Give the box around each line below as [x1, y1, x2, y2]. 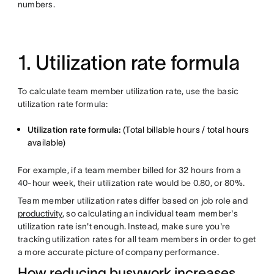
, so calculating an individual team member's [62, 209, 238, 218]
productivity [17, 209, 62, 218]
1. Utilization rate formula [17, 51, 240, 74]
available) [27, 138, 66, 147]
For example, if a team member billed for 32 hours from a [17, 165, 242, 175]
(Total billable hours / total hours [120, 125, 250, 135]
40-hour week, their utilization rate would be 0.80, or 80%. [17, 178, 245, 188]
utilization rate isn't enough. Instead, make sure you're [17, 221, 231, 231]
